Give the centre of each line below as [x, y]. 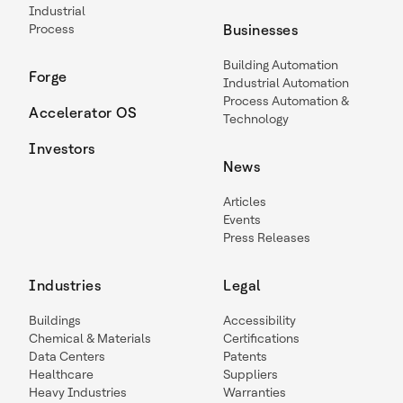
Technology [256, 119]
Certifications [261, 338]
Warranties [255, 392]
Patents [245, 356]
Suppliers [251, 374]
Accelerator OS [83, 113]
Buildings [55, 320]
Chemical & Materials [90, 338]
